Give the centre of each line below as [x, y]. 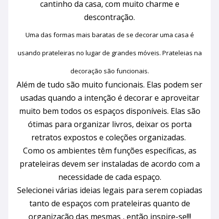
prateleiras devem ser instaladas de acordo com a [109, 164]
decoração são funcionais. [109, 71]
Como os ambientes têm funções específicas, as [109, 151]
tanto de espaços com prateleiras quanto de [109, 204]
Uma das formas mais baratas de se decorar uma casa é [109, 35]
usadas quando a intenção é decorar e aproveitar [109, 98]
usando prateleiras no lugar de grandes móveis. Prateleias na [109, 53]
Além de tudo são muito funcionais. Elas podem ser [109, 85]
